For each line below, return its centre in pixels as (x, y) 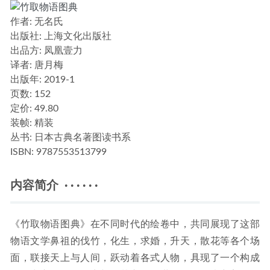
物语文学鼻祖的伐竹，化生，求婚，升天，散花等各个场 (135, 241)
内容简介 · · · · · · (54, 186)
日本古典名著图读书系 (81, 138)
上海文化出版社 (77, 36)
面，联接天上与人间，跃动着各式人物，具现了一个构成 (135, 258)
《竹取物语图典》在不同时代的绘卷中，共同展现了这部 (135, 224)
